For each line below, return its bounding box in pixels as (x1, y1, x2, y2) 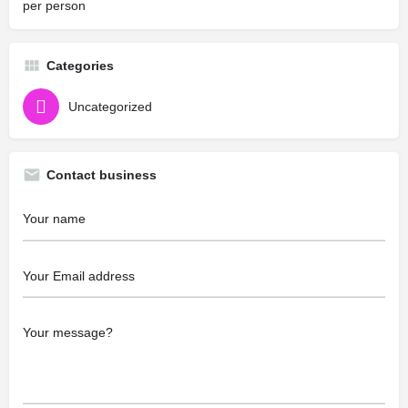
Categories (46, 58, 114, 73)
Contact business (46, 168, 157, 182)
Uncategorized (68, 99, 152, 114)
